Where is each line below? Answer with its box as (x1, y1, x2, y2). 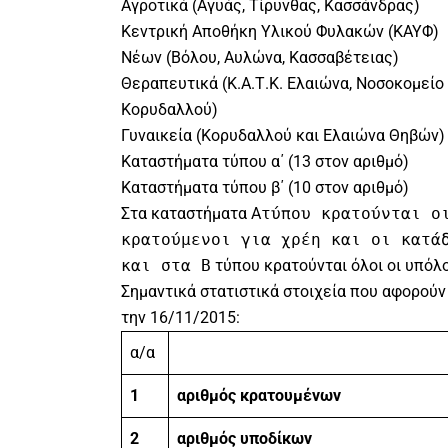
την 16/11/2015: (120, 308, 240, 328)
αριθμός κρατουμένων (176, 386, 341, 406)
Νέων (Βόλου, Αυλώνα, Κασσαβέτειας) (120, 48, 399, 68)
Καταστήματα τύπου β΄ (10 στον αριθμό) (120, 178, 409, 198)
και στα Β (120, 256, 211, 276)
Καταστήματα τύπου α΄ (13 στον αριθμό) (120, 152, 409, 172)
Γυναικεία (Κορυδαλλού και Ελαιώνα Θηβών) (120, 126, 445, 146)
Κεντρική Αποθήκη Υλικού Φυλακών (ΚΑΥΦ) (120, 22, 439, 42)
